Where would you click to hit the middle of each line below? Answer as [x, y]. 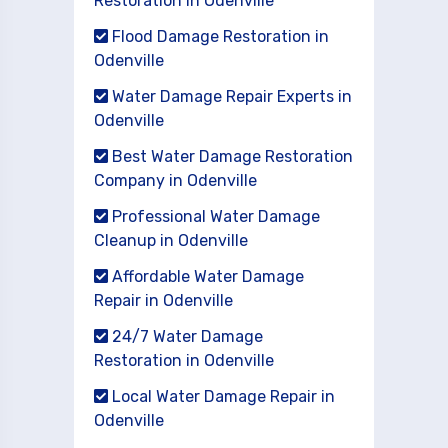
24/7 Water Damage [185, 336]
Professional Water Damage [214, 216]
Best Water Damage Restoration [230, 156]
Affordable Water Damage [206, 276]
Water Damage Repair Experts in [230, 96]
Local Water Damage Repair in [221, 396]
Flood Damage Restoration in [218, 36]
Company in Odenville [175, 180]
